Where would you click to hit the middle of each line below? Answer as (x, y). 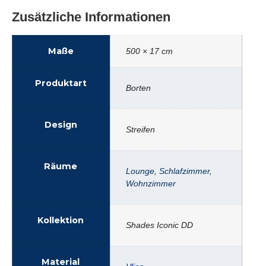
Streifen (140, 129)
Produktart (61, 83)
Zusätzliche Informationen (91, 17)
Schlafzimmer (184, 171)
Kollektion (61, 220)
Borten (138, 88)
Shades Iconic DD (159, 225)
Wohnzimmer (151, 183)
